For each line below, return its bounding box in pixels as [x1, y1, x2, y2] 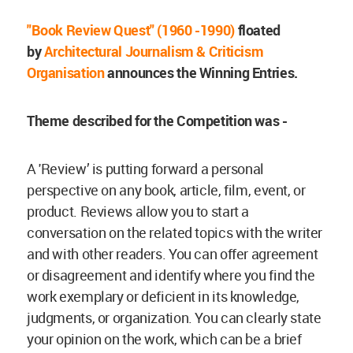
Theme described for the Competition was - [27, 111, 288, 131]
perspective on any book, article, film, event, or [27, 180, 306, 200]
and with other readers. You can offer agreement [27, 244, 318, 264]
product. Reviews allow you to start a [27, 202, 250, 221]
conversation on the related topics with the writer [27, 223, 323, 243]
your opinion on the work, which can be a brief [27, 329, 302, 349]
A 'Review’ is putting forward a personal [27, 159, 264, 179]
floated [234, 20, 281, 40]
